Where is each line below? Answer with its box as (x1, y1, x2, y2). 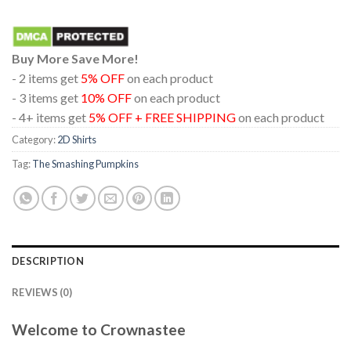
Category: (12, 132, 57, 146)
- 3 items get (12, 89, 81, 105)
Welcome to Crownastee (12, 320, 186, 338)
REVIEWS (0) (12, 285, 72, 299)
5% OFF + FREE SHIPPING (89, 109, 236, 125)
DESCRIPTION (12, 254, 84, 267)
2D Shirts (57, 132, 96, 146)
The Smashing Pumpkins (32, 157, 139, 170)
